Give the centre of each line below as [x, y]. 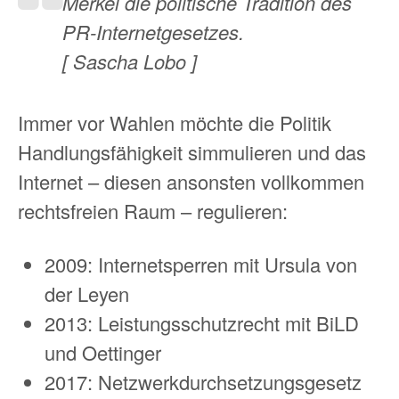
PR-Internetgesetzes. [153, 32]
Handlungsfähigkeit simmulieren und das [192, 152]
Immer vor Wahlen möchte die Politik [175, 123]
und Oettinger [103, 352]
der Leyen [87, 293]
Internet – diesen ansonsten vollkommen [191, 182]
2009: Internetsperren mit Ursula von [201, 264]
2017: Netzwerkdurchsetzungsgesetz [203, 381]
